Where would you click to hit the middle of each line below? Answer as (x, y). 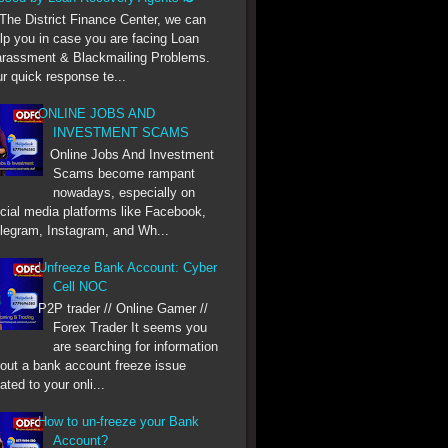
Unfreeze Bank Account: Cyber (128, 267)
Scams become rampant (124, 173)
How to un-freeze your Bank (119, 421)
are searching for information (136, 346)
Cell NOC (80, 286)
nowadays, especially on (124, 192)
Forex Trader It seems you (130, 327)
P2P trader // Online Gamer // (123, 308)
